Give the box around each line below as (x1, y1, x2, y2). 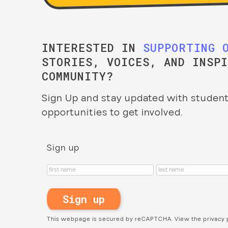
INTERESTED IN (42, 40, 143, 55)
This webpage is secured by (47, 215, 135, 224)
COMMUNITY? (42, 69, 113, 84)
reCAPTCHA (135, 215, 172, 224)
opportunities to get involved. (42, 105, 183, 120)
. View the (172, 215, 203, 224)
